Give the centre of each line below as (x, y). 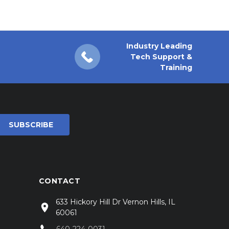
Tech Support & (161, 56)
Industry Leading (159, 46)
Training (176, 67)
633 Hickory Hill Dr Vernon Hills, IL (115, 202)
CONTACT (60, 181)
